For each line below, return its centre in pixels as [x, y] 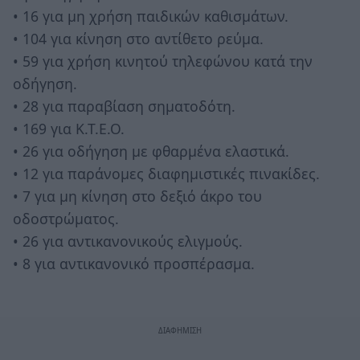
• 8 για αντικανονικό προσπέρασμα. [134, 263]
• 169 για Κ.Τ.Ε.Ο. [69, 128]
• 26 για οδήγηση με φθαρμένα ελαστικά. [151, 151]
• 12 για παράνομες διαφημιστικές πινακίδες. [166, 173]
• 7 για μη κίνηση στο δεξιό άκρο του [137, 196]
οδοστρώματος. [66, 218]
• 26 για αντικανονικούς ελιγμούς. [128, 241]
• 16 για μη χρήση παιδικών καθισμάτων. [151, 16]
